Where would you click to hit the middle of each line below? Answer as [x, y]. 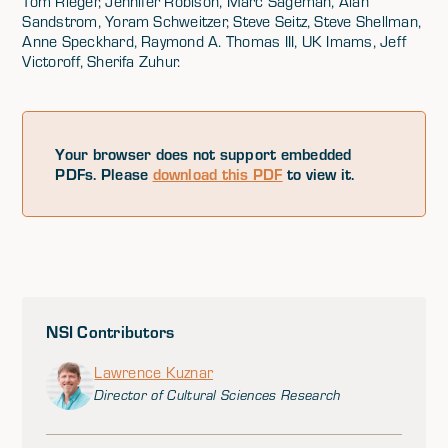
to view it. [318, 173]
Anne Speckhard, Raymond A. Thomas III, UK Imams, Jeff [214, 41]
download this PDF [217, 173]
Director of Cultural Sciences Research [217, 395]
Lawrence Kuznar [153, 372]
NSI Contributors [110, 331]
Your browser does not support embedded [203, 153]
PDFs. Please [104, 173]
